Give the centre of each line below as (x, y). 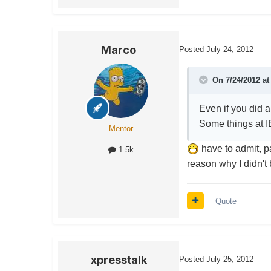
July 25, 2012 (230, 259)
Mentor (121, 128)
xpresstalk (119, 260)
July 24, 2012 (230, 49)
